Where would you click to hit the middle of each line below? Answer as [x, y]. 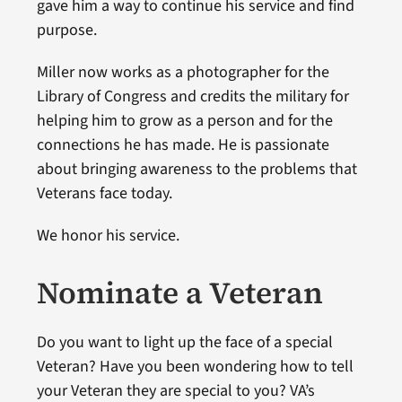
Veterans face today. [104, 193]
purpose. [66, 30]
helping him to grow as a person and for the [184, 121]
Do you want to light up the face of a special [184, 342]
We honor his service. [108, 236]
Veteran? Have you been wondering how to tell [195, 367]
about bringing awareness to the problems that [197, 169]
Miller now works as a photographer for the [183, 72]
